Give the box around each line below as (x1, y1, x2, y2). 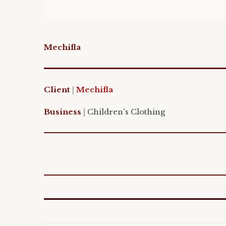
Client (44, 85, 72, 95)
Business (44, 106, 81, 117)
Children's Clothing (87, 106, 165, 117)
